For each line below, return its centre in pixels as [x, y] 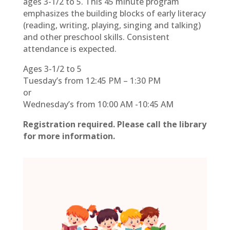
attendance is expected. [70, 49]
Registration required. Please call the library [114, 124]
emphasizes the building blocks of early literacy [114, 14]
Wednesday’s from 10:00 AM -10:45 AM [98, 104]
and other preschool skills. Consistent [96, 37]
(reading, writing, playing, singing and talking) [112, 25]
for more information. [69, 136]
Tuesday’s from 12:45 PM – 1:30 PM [92, 81]
